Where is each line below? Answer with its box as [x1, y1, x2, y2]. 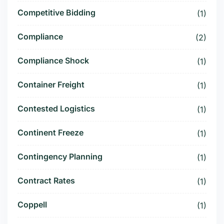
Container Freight [17, 79, 84, 90]
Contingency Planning [17, 151, 102, 162]
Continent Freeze [17, 127, 83, 138]
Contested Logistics [17, 103, 95, 114]
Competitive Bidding [17, 7, 95, 18]
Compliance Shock [17, 55, 89, 66]
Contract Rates [17, 175, 75, 186]
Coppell [17, 199, 47, 210]
